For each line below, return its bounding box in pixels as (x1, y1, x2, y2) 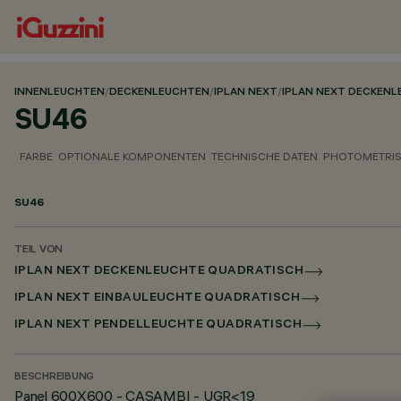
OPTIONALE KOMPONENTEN (58, 149, 206, 163)
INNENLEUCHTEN (14, 87, 105, 98)
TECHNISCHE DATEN (211, 149, 318, 163)
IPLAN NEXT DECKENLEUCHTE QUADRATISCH (14, 265, 304, 278)
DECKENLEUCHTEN (109, 87, 209, 98)
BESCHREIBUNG (14, 371, 95, 383)
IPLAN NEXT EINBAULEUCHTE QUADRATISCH (14, 292, 301, 305)
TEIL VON (14, 244, 64, 256)
